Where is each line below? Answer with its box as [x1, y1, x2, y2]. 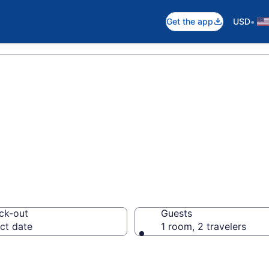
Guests [161, 207, 192, 219]
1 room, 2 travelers [161, 220, 246, 232]
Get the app [166, 16, 213, 26]
